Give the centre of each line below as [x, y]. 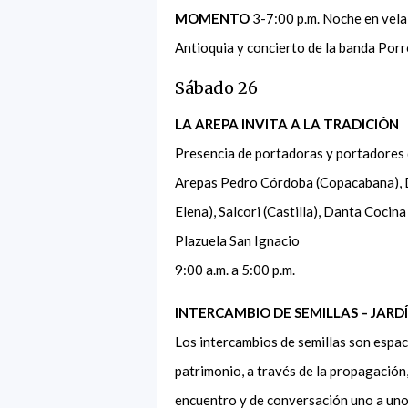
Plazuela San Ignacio [240, 240]
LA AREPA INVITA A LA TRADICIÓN [287, 123]
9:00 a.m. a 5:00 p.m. [238, 269]
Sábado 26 [218, 87]
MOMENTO [212, 18]
